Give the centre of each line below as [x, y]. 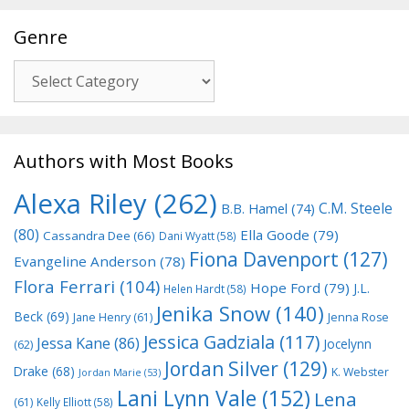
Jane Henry [102, 317]
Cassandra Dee [87, 235]
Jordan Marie [110, 372]
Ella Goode [275, 234]
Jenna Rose [358, 317]
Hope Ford [285, 287]
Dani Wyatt [187, 235]
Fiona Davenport [264, 259]
